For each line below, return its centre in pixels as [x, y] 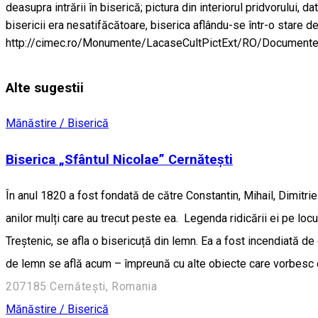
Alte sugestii [45, 88]
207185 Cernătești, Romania [82, 286]
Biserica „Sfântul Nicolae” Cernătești [119, 160]
